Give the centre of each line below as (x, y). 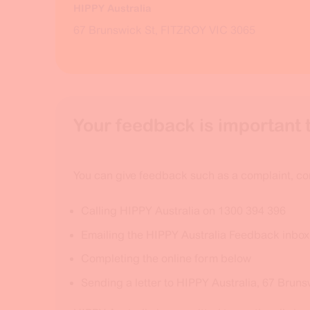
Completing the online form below (166, 259)
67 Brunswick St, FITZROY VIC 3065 (164, 30)
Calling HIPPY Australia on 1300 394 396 (183, 210)
